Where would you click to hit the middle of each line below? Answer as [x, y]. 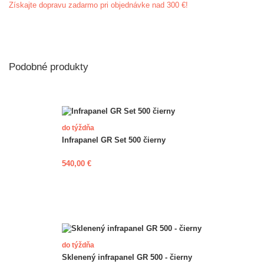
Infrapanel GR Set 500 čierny [113, 140]
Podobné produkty [49, 67]
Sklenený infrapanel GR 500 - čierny [127, 257]
